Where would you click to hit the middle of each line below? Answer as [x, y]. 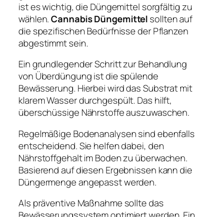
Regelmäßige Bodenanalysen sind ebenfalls [107, 133]
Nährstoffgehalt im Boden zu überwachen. [103, 158]
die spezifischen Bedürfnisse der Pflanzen [103, 31]
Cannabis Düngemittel [100, 19]
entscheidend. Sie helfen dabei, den [91, 146]
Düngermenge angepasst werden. [88, 182]
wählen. [35, 19]
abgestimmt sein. [53, 43]
